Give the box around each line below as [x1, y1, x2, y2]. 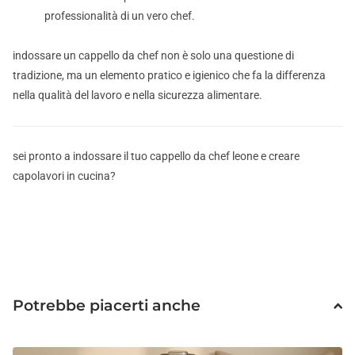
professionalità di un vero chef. [44, 9, 195, 22]
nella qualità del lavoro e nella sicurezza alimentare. [13, 89, 262, 102]
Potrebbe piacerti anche [13, 296, 200, 315]
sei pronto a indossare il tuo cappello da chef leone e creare [13, 150, 300, 163]
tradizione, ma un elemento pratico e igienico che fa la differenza [13, 69, 326, 82]
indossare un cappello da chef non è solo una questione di [13, 49, 294, 63]
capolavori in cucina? [13, 170, 116, 183]
